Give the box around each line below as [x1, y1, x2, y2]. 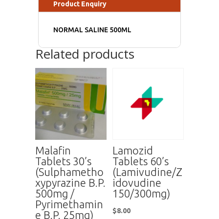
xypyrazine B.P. [35, 176, 106, 189]
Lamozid [112, 144, 153, 156]
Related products [35, 45, 134, 63]
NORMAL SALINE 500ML [53, 26, 132, 34]
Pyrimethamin [35, 197, 103, 210]
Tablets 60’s [112, 154, 169, 167]
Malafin [35, 144, 71, 156]
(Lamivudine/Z [112, 165, 183, 178]
